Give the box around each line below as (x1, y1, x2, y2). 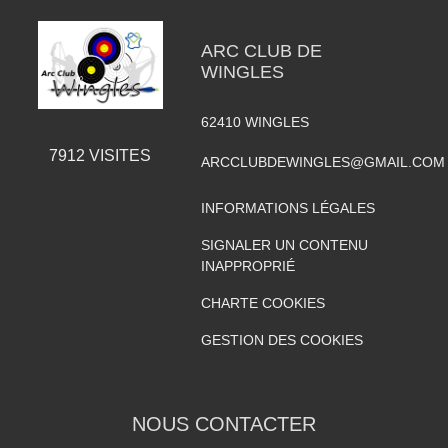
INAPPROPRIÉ (200, 257, 295, 274)
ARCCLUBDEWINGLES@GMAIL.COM (200, 153, 445, 170)
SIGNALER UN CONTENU (200, 236, 368, 253)
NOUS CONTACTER (132, 412, 316, 435)
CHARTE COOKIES (200, 294, 325, 311)
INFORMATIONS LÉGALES (200, 199, 375, 216)
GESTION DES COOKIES (200, 331, 363, 348)
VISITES (85, 146, 152, 164)
